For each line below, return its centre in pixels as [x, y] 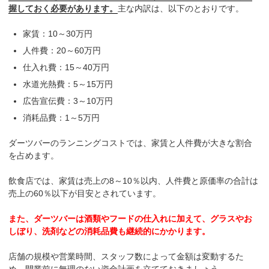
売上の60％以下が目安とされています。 [85, 194]
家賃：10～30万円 [58, 34]
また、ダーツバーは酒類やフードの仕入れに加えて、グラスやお [131, 219]
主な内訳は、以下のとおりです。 [181, 9]
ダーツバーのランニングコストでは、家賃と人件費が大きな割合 [131, 143]
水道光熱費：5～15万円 [68, 84]
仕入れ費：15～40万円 [66, 68]
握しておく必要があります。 [63, 9]
